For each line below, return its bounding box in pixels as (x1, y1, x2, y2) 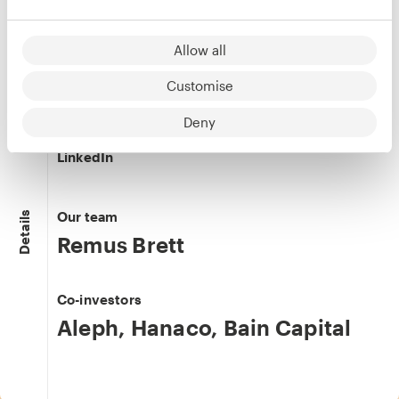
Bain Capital (223, 314, 352, 340)
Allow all (173, 41, 226, 58)
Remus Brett (57, 232, 185, 257)
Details (15, 209, 32, 256)
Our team (57, 208, 118, 224)
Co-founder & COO (57, 118, 179, 134)
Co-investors (57, 291, 142, 307)
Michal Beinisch (57, 89, 195, 110)
